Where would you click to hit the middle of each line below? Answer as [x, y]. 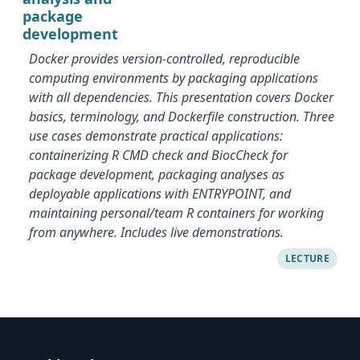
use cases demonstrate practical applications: [156, 136]
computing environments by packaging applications [174, 78]
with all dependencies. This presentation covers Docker [181, 97]
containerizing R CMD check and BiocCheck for [158, 155]
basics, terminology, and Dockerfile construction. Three [182, 117]
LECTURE [307, 258]
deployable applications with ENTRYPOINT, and [160, 194]
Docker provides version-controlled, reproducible [164, 59]
